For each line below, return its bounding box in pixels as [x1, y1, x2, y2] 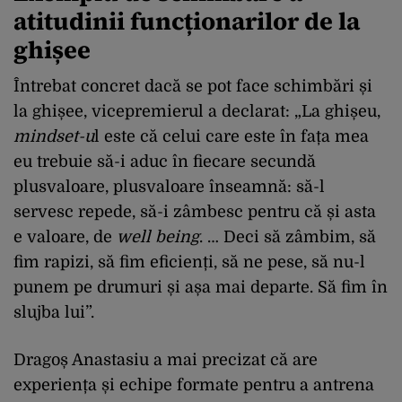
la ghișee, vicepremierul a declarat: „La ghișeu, [13, 102, 380, 120]
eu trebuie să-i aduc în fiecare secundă [13, 153, 316, 170]
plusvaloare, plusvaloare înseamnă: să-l [13, 178, 325, 196]
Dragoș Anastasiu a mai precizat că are [13, 351, 318, 369]
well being [117, 228, 199, 246]
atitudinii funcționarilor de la [13, 4, 360, 38]
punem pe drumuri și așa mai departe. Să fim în [13, 278, 388, 296]
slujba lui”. [13, 303, 94, 321]
